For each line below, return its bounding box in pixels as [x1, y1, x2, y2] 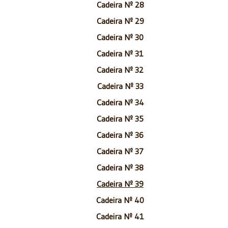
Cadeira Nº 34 [96, 97, 144, 107]
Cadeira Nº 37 [97, 146, 144, 156]
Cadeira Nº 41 [96, 211, 144, 221]
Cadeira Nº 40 [96, 194, 144, 205]
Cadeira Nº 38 [97, 162, 144, 173]
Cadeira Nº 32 [97, 64, 144, 75]
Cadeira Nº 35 [97, 113, 144, 124]
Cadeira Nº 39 [97, 178, 144, 189]
